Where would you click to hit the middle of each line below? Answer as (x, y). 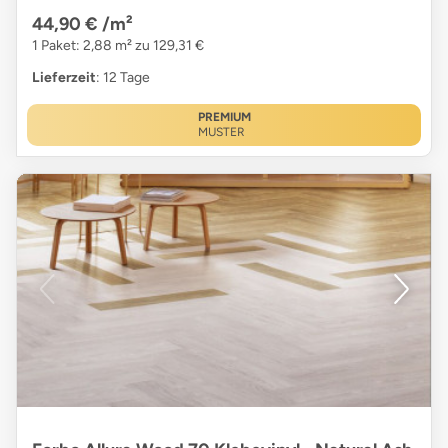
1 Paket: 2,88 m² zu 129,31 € (118, 46)
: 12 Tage (123, 78)
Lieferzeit (64, 78)
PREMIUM (224, 117)
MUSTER (221, 132)
